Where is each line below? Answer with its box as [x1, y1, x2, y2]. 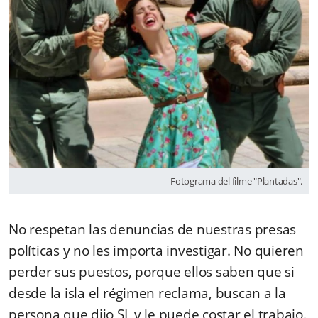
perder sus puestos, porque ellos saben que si [9, 262, 295, 281]
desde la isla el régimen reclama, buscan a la [9, 283, 286, 302]
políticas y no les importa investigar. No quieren [9, 241, 304, 260]
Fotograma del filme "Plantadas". [170, 174, 302, 187]
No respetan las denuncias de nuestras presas [9, 219, 296, 238]
